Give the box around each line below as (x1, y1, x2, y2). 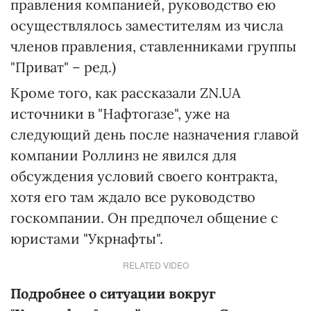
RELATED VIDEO (122, 259, 189, 271)
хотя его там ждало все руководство (10, 188, 255, 205)
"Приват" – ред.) (10, 58, 116, 76)
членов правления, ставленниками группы (10, 37, 296, 55)
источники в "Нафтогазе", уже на (10, 105, 230, 122)
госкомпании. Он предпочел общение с (10, 209, 278, 226)
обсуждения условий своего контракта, (10, 167, 278, 185)
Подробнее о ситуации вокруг (10, 285, 216, 302)
